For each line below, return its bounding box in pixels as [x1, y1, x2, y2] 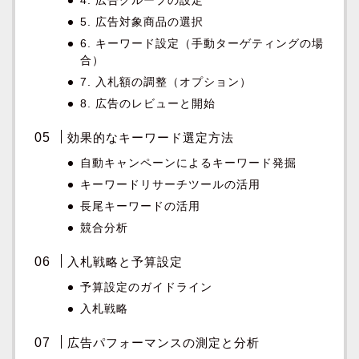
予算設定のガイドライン [80, 281, 213, 294]
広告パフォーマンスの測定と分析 [67, 336, 260, 350]
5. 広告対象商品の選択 [80, 16, 204, 29]
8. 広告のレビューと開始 [80, 98, 216, 111]
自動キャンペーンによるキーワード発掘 [80, 157, 297, 170]
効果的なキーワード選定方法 [67, 131, 235, 145]
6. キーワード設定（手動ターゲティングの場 [80, 38, 325, 50]
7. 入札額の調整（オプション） [80, 76, 252, 89]
